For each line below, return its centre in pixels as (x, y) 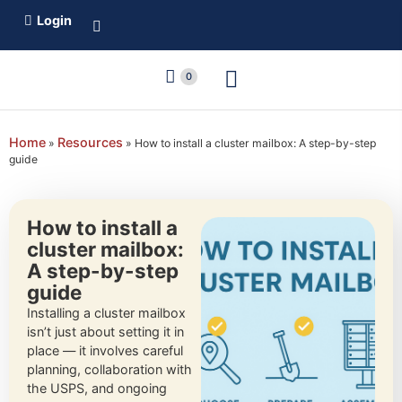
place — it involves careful (105, 350)
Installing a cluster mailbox (106, 313)
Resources (90, 142)
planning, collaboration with (109, 369)
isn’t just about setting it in (105, 332)
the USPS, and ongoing (97, 388)
